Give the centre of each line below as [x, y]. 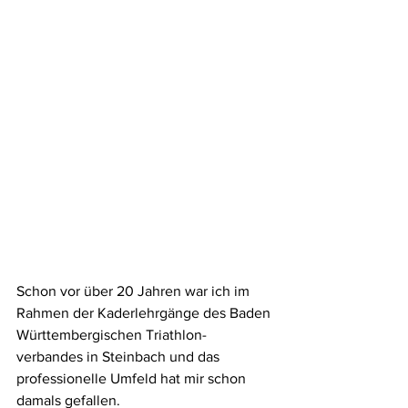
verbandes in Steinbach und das [120, 357]
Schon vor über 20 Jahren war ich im [135, 291]
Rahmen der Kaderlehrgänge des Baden [145, 313]
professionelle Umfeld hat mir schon [133, 379]
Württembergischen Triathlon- [112, 335]
